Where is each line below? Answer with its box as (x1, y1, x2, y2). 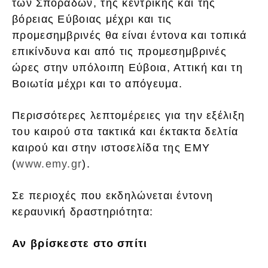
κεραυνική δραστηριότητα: (12, 206, 154, 218)
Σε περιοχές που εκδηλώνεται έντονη (12, 190, 214, 202)
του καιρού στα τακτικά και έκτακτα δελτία (12, 126, 239, 138)
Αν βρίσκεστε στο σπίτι (12, 237, 148, 250)
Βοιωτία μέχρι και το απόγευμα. (12, 78, 182, 90)
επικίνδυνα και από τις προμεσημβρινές (12, 45, 227, 58)
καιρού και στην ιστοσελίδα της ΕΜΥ (12, 142, 211, 154)
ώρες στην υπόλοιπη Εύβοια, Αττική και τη (12, 62, 243, 74)
